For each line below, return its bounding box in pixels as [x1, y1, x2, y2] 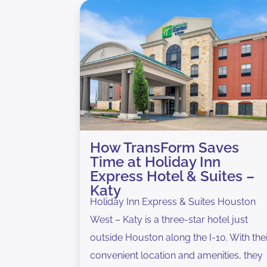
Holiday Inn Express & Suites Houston [90, 195, 256, 207]
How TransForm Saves [90, 138, 240, 156]
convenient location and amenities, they [90, 249, 263, 261]
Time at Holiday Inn [90, 153, 221, 170]
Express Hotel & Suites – [90, 167, 255, 185]
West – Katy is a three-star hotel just [90, 213, 249, 225]
